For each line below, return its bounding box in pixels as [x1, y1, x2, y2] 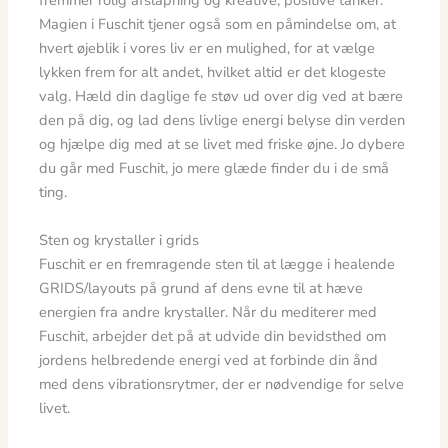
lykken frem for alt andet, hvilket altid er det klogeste [39, 62, 387, 83]
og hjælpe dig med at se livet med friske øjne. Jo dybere [39, 134, 406, 155]
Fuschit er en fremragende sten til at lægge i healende [39, 253, 396, 274]
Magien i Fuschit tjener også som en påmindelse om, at [39, 14, 397, 35]
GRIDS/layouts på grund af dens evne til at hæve [39, 277, 364, 298]
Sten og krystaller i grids [39, 229, 200, 250]
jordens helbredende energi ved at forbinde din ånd [39, 349, 379, 370]
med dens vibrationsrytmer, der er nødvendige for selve [39, 373, 405, 394]
